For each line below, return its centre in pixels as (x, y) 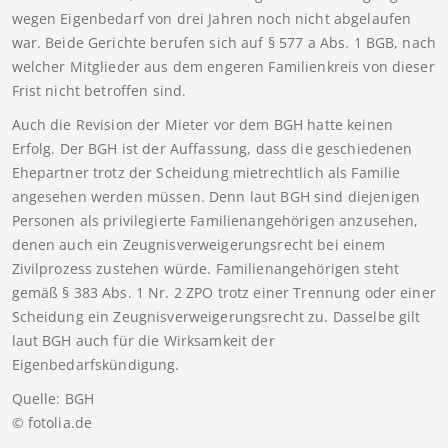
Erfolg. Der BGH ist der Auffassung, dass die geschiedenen (212, 149)
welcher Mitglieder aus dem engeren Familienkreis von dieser (223, 67)
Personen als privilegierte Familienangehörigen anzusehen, (215, 221)
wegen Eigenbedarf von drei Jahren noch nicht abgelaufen (211, 19)
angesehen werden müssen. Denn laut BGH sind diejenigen (216, 197)
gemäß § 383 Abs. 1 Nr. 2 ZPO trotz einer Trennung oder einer (223, 293)
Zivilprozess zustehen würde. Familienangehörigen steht (205, 269)
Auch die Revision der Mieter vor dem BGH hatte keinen (202, 125)
